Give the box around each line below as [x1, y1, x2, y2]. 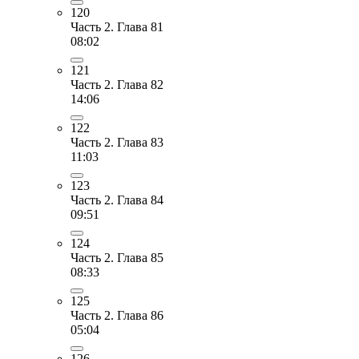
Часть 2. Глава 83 [71, 135, 163, 149]
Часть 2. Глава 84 [71, 192, 163, 207]
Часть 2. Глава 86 [71, 308, 163, 322]
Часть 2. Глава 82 [71, 77, 163, 91]
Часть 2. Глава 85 [71, 250, 163, 264]
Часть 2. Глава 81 [71, 19, 163, 34]
